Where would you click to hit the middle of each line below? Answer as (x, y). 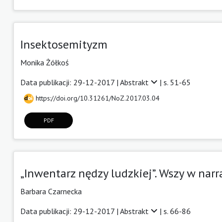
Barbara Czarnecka (51, 191)
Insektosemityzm (64, 44)
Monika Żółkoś (45, 62)
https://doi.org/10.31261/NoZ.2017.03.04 (97, 98)
